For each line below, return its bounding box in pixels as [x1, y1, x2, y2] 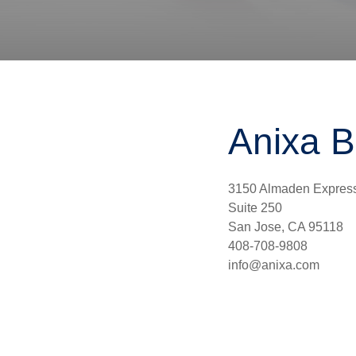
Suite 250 [228, 201, 282, 215]
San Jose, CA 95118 [228, 220, 343, 234]
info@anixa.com [228, 258, 319, 273]
